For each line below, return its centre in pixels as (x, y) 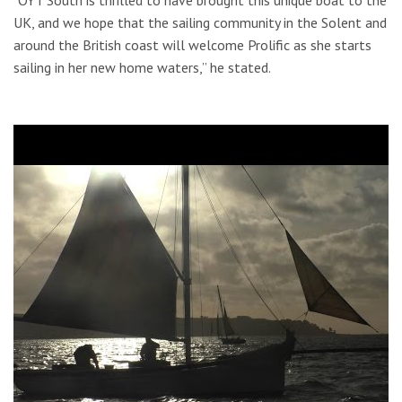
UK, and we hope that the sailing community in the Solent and (200, 22)
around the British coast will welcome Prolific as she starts (192, 44)
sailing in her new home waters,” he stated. (142, 67)
